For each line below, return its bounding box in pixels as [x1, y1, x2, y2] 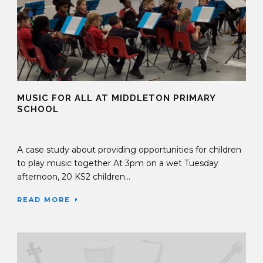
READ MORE [17, 195, 70, 204]
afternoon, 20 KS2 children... [17, 171, 130, 182]
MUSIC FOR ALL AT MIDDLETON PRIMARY [17, 92, 215, 103]
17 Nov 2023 [17, 122, 59, 131]
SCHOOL [17, 103, 59, 114]
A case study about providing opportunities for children [17, 144, 241, 155]
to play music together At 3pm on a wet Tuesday [17, 157, 218, 168]
